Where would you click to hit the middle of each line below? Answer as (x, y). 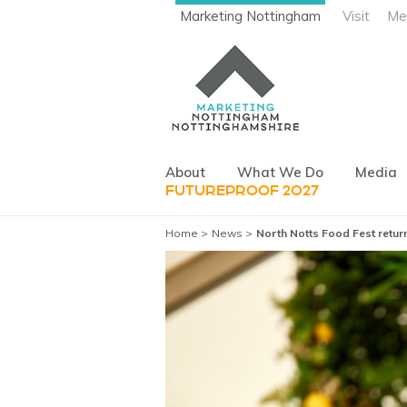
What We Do (280, 172)
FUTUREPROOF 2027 (242, 190)
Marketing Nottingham (250, 16)
